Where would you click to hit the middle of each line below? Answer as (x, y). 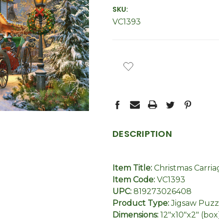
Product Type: (142, 203)
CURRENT (128, 57)
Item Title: (133, 168)
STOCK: (126, 67)
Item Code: (135, 180)
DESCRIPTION (142, 134)
